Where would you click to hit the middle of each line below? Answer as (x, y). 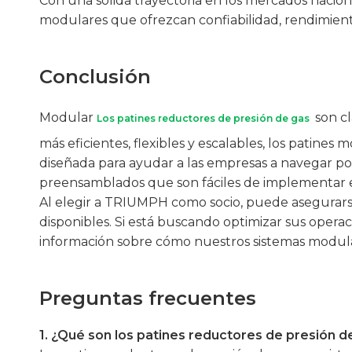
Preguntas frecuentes (148, 298)
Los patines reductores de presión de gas (204, 118)
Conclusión (95, 76)
